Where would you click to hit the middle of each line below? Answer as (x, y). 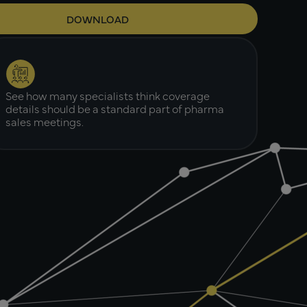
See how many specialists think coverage (108, 95)
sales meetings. (45, 121)
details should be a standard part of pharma (115, 108)
